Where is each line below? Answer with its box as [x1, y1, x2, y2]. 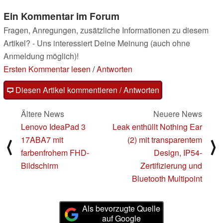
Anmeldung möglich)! [3, 50, 79, 62]
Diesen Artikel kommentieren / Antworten [13, 84, 159, 96]
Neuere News [153, 108, 202, 120]
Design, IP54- [154, 147, 202, 159]
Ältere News [21, 108, 64, 120]
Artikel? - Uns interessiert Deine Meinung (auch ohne [3, 37, 190, 49]
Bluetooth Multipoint [132, 173, 202, 185]
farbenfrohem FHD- [21, 147, 89, 159]
